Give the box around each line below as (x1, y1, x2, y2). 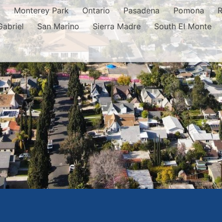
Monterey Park (13, 5, 69, 16)
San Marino (37, 21, 79, 32)
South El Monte (154, 21, 212, 32)
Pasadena (123, 5, 160, 16)
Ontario (82, 5, 111, 16)
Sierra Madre (93, 21, 141, 32)
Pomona (173, 5, 204, 16)
